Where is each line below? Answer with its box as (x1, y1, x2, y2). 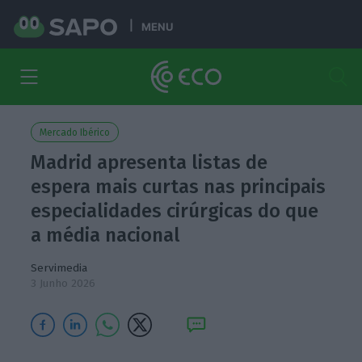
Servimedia (31, 261, 88, 275)
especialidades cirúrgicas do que (31, 200, 319, 222)
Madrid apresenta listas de (31, 151, 268, 174)
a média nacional (31, 224, 181, 246)
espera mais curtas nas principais (31, 175, 326, 198)
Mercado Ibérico (40, 127, 111, 138)
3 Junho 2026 (31, 276, 96, 290)
